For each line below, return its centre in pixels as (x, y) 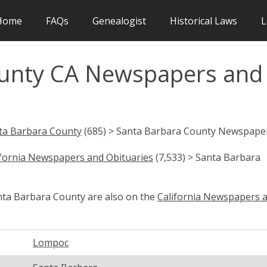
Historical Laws (204, 21)
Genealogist (119, 21)
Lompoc (51, 242)
